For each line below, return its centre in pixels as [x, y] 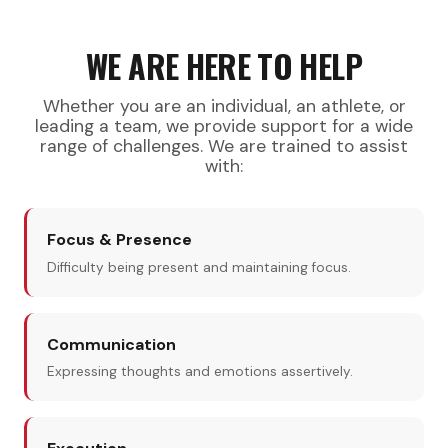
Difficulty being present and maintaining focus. [199, 267]
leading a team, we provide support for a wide [224, 126]
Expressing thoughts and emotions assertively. [200, 372]
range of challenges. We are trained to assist [224, 146]
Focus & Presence [119, 240]
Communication [111, 344]
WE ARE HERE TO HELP [224, 66]
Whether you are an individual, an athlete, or [224, 106]
